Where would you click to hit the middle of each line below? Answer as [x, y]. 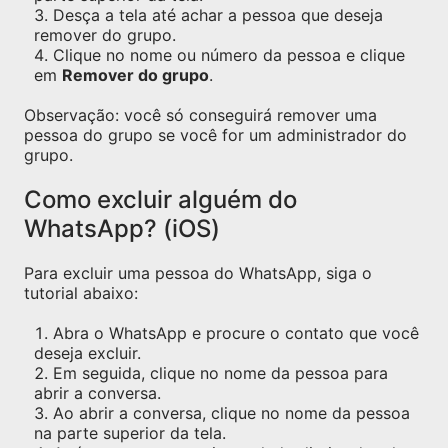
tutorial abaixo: [81, 293]
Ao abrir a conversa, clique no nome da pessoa [231, 413]
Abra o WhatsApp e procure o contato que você [236, 333]
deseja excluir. [87, 353]
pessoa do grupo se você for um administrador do [215, 135]
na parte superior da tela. [130, 433]
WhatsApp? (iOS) [122, 228]
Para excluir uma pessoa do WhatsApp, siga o [198, 273]
